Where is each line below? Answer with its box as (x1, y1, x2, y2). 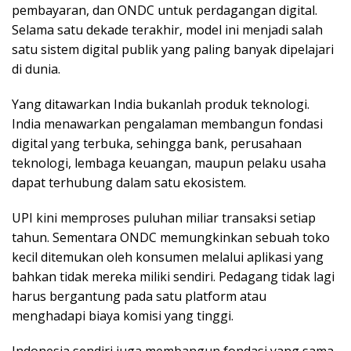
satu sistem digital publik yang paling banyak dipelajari (12, 41, 334, 59)
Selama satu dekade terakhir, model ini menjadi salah (12, 21, 323, 39)
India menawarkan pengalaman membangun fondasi (12, 115, 323, 133)
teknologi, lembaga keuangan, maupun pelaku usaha (12, 154, 326, 172)
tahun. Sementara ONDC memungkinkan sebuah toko (12, 229, 330, 247)
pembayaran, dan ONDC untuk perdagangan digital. (12, 2, 317, 20)
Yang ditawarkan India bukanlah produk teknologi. (12, 96, 309, 114)
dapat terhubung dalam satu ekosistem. (12, 174, 246, 192)
